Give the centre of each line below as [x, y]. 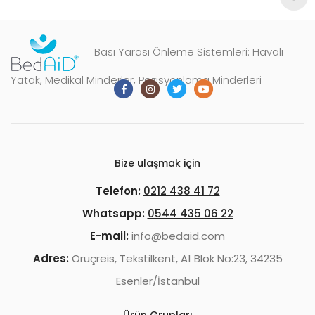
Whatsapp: [113, 213]
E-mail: [109, 236]
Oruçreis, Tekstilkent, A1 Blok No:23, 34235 [175, 258]
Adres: [51, 258]
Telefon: [118, 191]
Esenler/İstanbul [157, 281]
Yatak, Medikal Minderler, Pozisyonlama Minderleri [136, 79]
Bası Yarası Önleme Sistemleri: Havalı [189, 51]
